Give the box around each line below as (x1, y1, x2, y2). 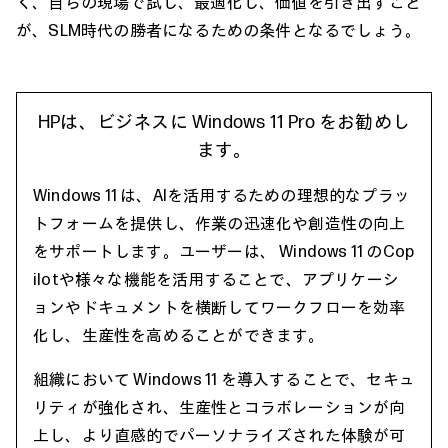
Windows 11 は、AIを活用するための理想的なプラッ (33, 184, 410, 205)
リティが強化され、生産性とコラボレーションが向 (33, 396, 406, 417)
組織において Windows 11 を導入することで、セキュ (33, 368, 415, 389)
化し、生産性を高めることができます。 (33, 324, 325, 345)
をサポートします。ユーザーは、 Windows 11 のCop (33, 240, 415, 261)
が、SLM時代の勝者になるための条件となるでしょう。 (16, 19, 422, 40)
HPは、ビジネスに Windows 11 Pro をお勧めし (38, 111, 410, 133)
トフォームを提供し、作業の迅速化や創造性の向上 (33, 212, 406, 233)
